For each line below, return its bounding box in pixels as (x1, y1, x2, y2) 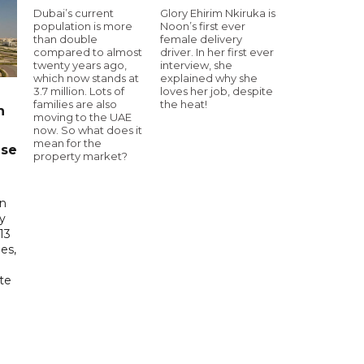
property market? (33, 149, 128, 162)
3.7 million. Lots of (33, 84, 124, 97)
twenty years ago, (33, 58, 127, 71)
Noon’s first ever (160, 19, 245, 32)
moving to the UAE (33, 110, 132, 123)
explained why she (160, 71, 258, 84)
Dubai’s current (33, 6, 114, 19)
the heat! (160, 97, 207, 110)
